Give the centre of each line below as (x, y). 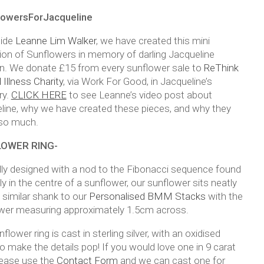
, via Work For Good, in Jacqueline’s (137, 81)
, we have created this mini (153, 40)
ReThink (221, 67)
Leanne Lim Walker (55, 40)
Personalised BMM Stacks (148, 196)
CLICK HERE (39, 95)
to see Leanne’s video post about (139, 95)
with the (225, 196)
